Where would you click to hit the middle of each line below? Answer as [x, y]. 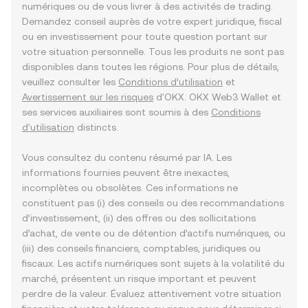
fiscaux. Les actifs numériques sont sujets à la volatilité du [153, 263]
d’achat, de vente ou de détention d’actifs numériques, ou [154, 233]
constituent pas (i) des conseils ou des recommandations [153, 203]
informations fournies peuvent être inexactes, [126, 173]
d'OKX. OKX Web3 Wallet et [217, 97]
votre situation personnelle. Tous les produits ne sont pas [153, 52]
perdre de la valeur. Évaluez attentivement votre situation [152, 294]
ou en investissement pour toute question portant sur [145, 36]
